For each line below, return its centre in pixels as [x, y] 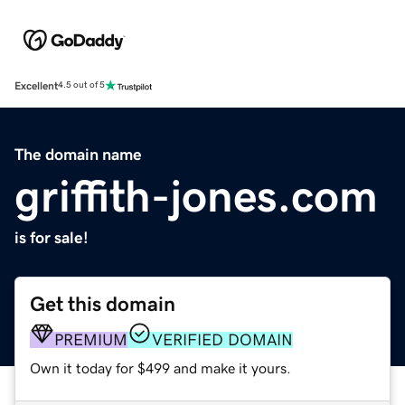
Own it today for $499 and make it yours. [160, 367]
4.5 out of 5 [81, 85]
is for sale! [52, 237]
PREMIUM [91, 339]
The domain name [78, 154]
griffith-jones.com [196, 196]
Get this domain [103, 304]
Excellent [36, 85]
